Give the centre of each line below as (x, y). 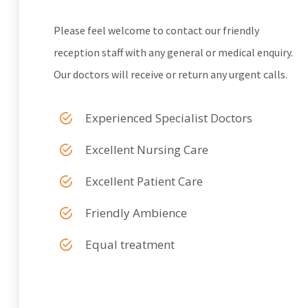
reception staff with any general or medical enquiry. (174, 53)
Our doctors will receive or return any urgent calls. (171, 75)
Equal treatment (130, 245)
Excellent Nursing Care (147, 150)
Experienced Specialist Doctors (169, 118)
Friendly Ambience (136, 213)
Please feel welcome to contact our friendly (157, 31)
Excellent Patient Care (144, 181)
